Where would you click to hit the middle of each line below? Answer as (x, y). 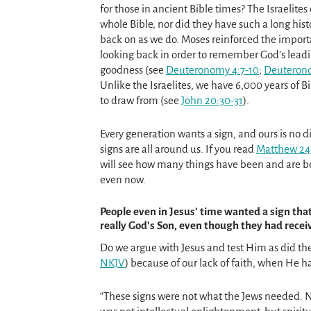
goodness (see (133, 70)
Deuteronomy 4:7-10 (212, 70)
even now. (123, 179)
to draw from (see (141, 101)
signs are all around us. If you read (178, 149)
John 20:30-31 (212, 101)
